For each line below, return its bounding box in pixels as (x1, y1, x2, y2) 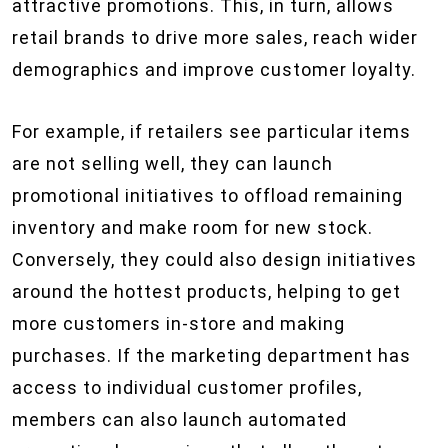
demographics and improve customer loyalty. (12, 59, 416, 80)
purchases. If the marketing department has (12, 345, 411, 366)
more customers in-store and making (12, 313, 345, 334)
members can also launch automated (12, 409, 347, 430)
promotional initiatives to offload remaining (12, 185, 403, 206)
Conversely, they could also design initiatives (12, 249, 417, 270)
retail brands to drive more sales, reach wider (12, 27, 418, 48)
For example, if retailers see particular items (12, 121, 411, 142)
